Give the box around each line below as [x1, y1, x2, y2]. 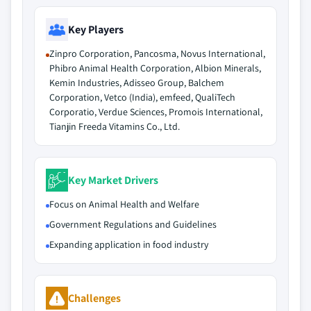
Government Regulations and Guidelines [49, 218, 217, 230]
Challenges [68, 290, 121, 305]
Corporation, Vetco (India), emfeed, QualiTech [49, 91, 235, 103]
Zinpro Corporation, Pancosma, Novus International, [49, 47, 265, 60]
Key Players [68, 22, 124, 37]
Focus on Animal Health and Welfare [49, 198, 199, 210]
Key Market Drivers [68, 172, 158, 187]
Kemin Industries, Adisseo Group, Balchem [49, 76, 224, 89]
